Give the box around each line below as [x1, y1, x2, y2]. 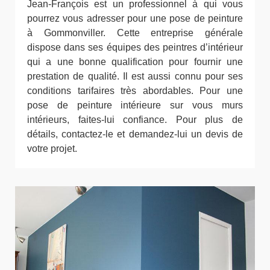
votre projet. [27, 143, 77, 154]
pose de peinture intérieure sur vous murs [27, 99, 243, 110]
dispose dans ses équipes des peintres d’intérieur [27, 42, 243, 52]
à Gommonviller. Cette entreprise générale [27, 27, 243, 38]
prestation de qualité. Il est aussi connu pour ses [27, 71, 243, 81]
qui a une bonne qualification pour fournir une [27, 56, 243, 67]
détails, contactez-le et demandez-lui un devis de [27, 128, 243, 139]
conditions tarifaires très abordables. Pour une [27, 85, 243, 96]
